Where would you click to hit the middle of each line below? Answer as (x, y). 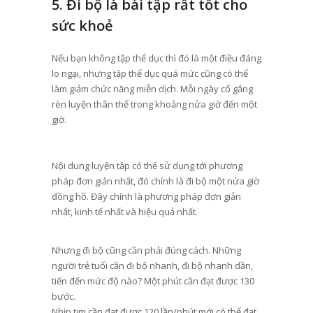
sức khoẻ (82, 25)
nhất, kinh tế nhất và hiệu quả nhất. (124, 211)
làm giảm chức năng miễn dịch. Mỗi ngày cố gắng (152, 88)
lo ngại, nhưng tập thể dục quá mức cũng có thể (150, 73)
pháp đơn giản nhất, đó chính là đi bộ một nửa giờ (155, 181)
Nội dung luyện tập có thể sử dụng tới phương (147, 165)
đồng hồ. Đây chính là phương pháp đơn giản (146, 196)
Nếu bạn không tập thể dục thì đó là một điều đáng (156, 58)
